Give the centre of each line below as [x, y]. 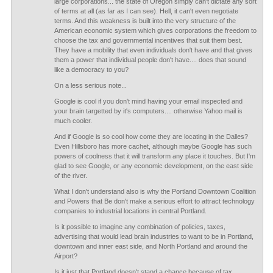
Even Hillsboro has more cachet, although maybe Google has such [153, 146]
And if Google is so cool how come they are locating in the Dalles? [151, 136]
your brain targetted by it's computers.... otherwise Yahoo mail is [148, 111]
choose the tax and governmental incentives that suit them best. [148, 40]
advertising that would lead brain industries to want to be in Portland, [154, 236]
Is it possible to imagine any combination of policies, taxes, [140, 227]
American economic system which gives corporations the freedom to [155, 30]
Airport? [66, 256]
